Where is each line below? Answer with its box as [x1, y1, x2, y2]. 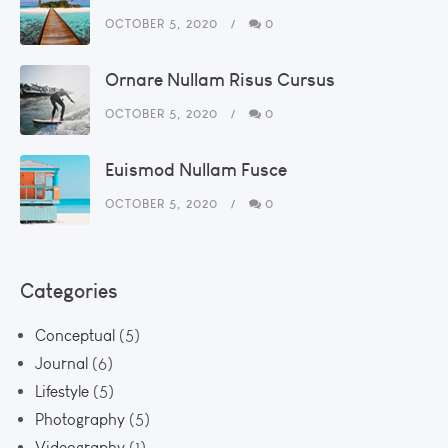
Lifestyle [35, 381, 89, 401]
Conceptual [35, 325, 115, 345]
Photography [35, 409, 125, 429]
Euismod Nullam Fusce [105, 157, 287, 181]
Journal [35, 353, 88, 373]
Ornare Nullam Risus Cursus [105, 67, 335, 91]
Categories [20, 277, 118, 303]
